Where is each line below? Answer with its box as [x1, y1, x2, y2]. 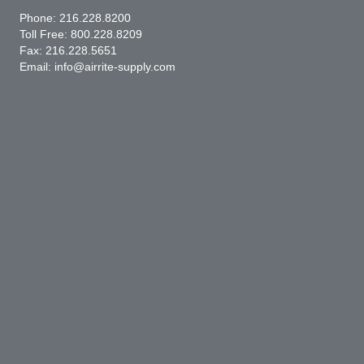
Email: [19, 60, 54, 74]
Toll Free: [19, 28, 71, 41]
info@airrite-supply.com [54, 60, 175, 74]
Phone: [19, 11, 59, 25]
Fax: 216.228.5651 [19, 44, 117, 58]
